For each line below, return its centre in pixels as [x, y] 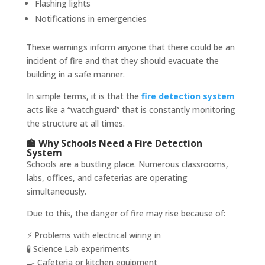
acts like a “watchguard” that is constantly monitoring [131, 109]
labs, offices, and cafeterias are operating [107, 177]
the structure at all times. [75, 123]
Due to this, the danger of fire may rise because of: [126, 213]
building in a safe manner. [75, 74]
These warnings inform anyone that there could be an [130, 47]
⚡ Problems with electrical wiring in [93, 235]
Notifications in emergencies [91, 18]
